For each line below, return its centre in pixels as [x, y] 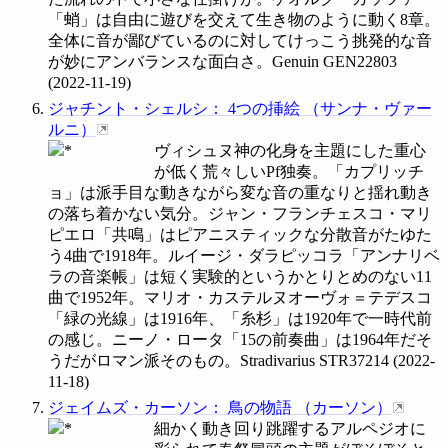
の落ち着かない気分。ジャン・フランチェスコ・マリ [240, 214]
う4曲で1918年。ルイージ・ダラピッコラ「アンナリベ [244, 256]
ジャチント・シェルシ [128, 109]
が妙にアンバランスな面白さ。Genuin [183, 61]
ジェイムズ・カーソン [128, 408]
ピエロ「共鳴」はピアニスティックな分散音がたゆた [240, 235]
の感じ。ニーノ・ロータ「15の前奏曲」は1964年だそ [240, 340]
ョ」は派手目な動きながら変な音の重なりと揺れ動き [240, 193]
